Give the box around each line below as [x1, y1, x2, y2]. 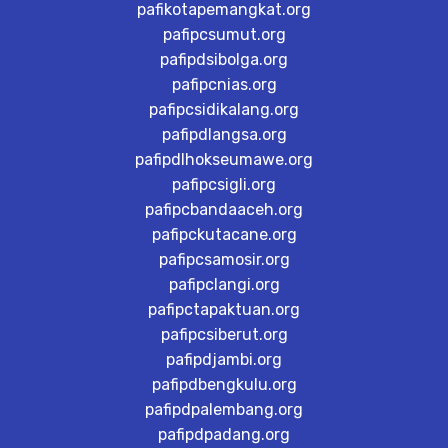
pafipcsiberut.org [160, 325, 288, 344]
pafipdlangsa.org [161, 125, 287, 144]
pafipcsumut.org [162, 25, 286, 44]
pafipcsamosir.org [158, 250, 290, 269]
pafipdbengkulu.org [151, 375, 297, 394]
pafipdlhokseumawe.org [135, 150, 313, 169]
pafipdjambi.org [166, 350, 282, 369]
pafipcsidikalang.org [149, 100, 299, 119]
